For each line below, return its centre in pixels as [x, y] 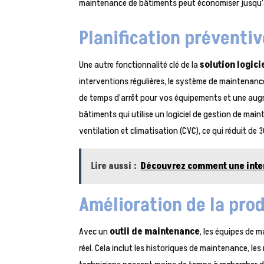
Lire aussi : [114, 166]
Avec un [95, 232]
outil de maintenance [155, 232]
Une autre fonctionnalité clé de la [140, 65]
